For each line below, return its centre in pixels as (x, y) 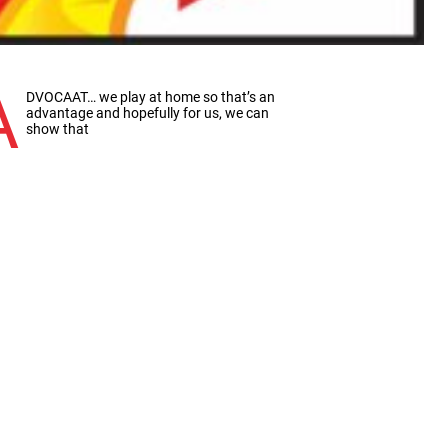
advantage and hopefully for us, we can (148, 112)
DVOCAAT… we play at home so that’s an (151, 96)
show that (58, 128)
